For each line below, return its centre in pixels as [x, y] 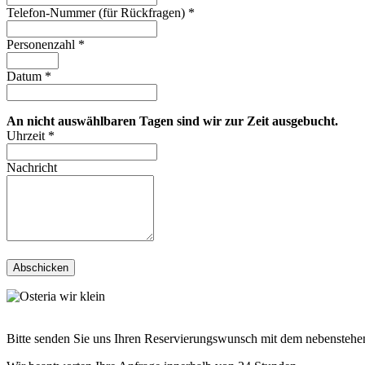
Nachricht [32, 167]
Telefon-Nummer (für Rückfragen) [97, 12]
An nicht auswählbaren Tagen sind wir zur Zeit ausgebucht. [172, 121]
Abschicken [41, 267]
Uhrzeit [27, 135]
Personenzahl [42, 44]
